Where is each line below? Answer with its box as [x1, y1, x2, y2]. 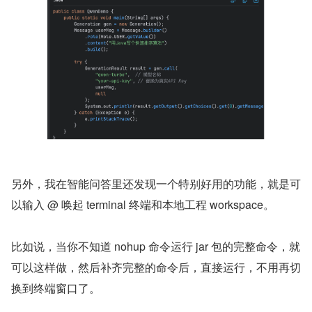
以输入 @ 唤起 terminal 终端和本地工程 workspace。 [11, 196, 274, 213]
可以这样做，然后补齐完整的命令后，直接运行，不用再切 [11, 259, 301, 276]
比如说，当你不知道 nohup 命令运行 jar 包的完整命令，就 [11, 238, 300, 255]
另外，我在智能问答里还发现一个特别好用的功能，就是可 [11, 175, 301, 192]
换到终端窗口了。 [11, 280, 100, 297]
